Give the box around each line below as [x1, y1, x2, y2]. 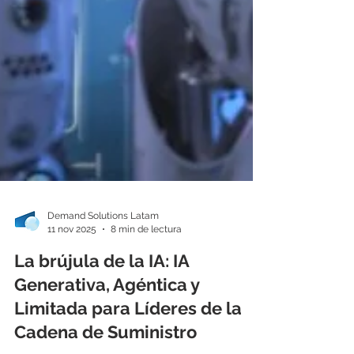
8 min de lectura [111, 337, 182, 348]
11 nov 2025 [47, 337, 96, 348]
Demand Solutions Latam [47, 324, 159, 335]
